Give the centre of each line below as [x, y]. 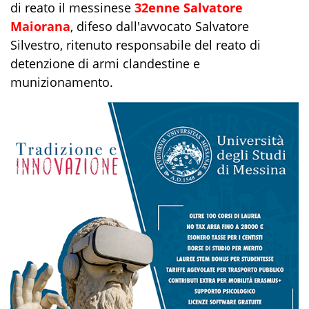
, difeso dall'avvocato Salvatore [160, 27]
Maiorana [40, 27]
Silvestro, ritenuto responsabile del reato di [136, 45]
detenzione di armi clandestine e [105, 64]
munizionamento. [62, 82]
